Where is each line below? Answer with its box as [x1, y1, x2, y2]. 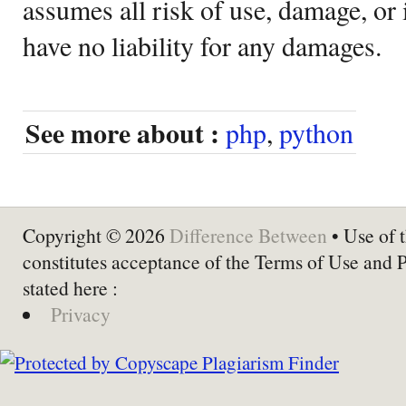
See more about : [25, 112, 219, 152]
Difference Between [169, 221, 327, 248]
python [279, 113, 353, 150]
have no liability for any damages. [23, 26, 382, 63]
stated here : [23, 274, 118, 301]
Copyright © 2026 [23, 221, 169, 248]
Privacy [50, 300, 111, 327]
